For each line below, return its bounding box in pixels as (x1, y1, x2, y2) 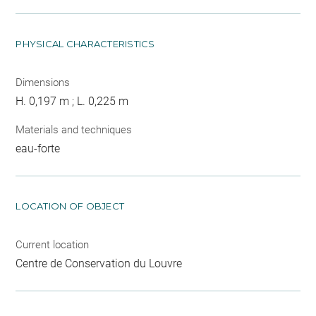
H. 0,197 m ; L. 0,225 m (16, 95, 129, 109)
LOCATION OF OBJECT (16, 200, 125, 212)
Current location (16, 238, 90, 251)
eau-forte (16, 141, 61, 155)
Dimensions (16, 76, 71, 90)
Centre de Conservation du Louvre (16, 256, 183, 270)
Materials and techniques (16, 123, 133, 136)
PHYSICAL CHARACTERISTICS (16, 38, 155, 50)
